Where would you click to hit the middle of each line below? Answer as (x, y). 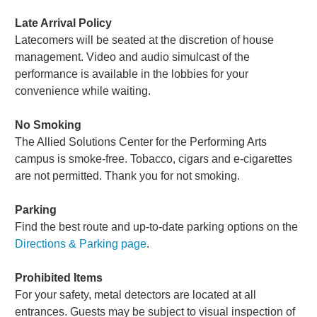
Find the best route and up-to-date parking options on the (157, 226)
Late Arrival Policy (64, 23)
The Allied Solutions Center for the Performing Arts (141, 142)
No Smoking (48, 125)
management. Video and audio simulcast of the (133, 57)
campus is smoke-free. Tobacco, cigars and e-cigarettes (154, 158)
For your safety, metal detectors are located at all (136, 294)
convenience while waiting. (83, 91)
